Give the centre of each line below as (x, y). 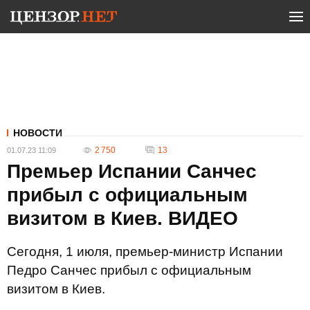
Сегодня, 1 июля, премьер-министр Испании (145, 252)
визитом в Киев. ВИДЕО (122, 218)
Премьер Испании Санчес (132, 171)
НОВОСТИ (38, 133)
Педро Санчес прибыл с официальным (129, 270)
